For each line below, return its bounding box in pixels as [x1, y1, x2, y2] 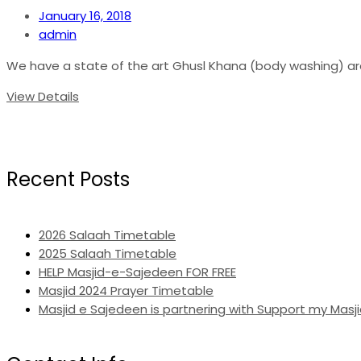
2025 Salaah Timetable [39, 244, 176, 262]
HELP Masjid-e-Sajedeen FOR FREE [39, 263, 236, 280]
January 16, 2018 [39, 6, 131, 24]
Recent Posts [6, 165, 130, 193]
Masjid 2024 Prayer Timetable [39, 281, 214, 299]
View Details [6, 87, 79, 105]
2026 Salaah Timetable [39, 226, 176, 243]
